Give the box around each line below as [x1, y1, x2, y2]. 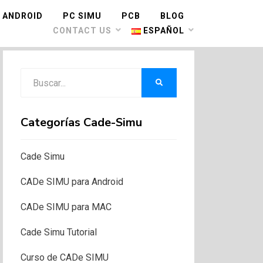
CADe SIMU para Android [20, 176, 123, 188]
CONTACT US [52, 26, 112, 35]
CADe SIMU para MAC [20, 201, 112, 213]
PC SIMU [63, 11, 102, 21]
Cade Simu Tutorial [20, 227, 97, 238]
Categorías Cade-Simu [20, 114, 142, 131]
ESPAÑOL [143, 26, 184, 35]
